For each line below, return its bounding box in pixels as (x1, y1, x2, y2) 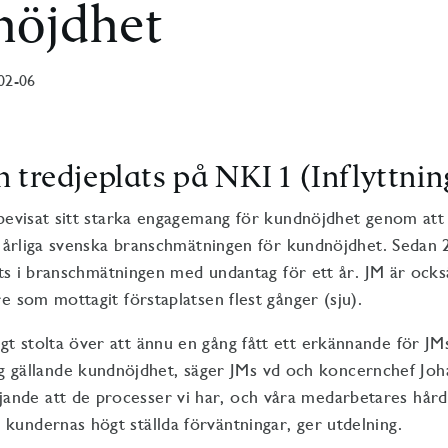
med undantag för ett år (170, 261, 355, 283)
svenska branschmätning (49, 234, 235, 256)
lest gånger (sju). (234, 288, 363, 310)
